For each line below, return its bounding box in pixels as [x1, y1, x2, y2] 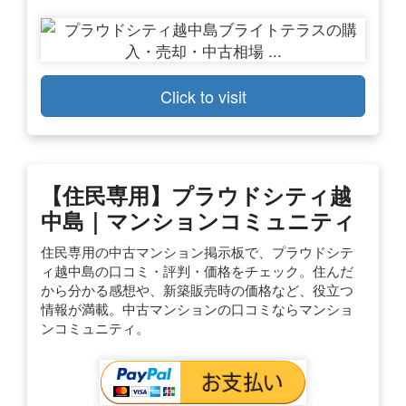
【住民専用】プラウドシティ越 [41, 179, 352, 210]
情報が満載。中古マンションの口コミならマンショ [41, 298, 353, 318]
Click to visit [159, 83, 246, 108]
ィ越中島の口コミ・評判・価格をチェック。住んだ [41, 260, 353, 280]
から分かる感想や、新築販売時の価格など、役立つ [41, 279, 353, 299]
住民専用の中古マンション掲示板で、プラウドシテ [41, 241, 353, 261]
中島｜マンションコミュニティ [41, 204, 355, 236]
